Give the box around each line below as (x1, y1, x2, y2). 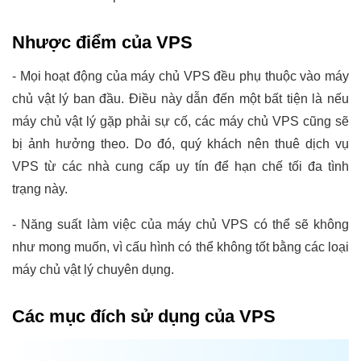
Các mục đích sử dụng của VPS (12, 305, 276, 326)
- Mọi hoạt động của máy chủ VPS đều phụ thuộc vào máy (12, 68, 349, 83)
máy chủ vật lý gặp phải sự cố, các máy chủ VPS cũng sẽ (12, 114, 349, 128)
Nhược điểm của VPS (12, 31, 193, 52)
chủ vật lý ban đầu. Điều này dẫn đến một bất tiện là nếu (12, 91, 349, 106)
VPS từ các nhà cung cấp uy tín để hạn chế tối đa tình (12, 159, 349, 173)
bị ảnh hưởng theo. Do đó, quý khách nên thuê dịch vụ (12, 136, 349, 151)
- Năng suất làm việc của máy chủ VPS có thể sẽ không (12, 217, 349, 231)
